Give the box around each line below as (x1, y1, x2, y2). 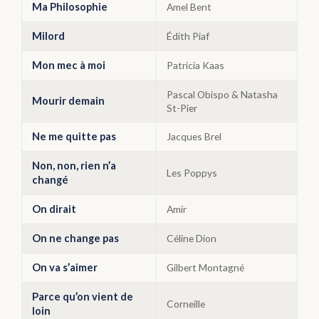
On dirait (32, 203, 76, 215)
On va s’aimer (32, 261, 98, 273)
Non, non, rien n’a (32, 159, 116, 172)
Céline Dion (167, 232, 216, 244)
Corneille (167, 298, 205, 310)
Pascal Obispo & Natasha (167, 88, 278, 100)
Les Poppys (167, 167, 217, 179)
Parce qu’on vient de (32, 291, 133, 303)
